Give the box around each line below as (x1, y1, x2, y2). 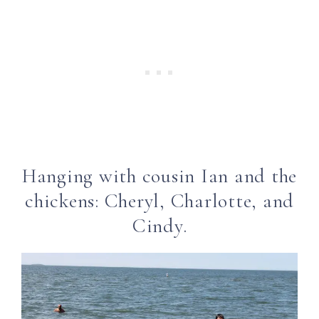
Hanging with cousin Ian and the (21, 164, 298, 189)
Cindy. (132, 214, 187, 239)
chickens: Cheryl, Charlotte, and (25, 189, 294, 214)
